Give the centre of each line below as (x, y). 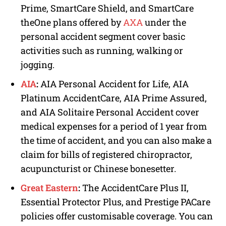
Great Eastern (49, 187)
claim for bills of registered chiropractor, (106, 154)
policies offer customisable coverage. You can (117, 216)
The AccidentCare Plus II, (134, 187)
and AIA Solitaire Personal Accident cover (110, 112)
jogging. (38, 64)
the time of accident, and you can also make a (116, 140)
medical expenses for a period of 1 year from (114, 126)
